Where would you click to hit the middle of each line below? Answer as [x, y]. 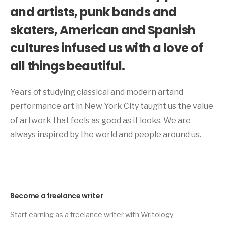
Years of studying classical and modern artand [97, 92]
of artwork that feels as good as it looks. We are [100, 120]
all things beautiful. [68, 66]
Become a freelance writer [57, 196]
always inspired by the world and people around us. [106, 134]
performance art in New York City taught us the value [112, 106]
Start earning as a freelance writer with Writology [92, 215]
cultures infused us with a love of [107, 48]
